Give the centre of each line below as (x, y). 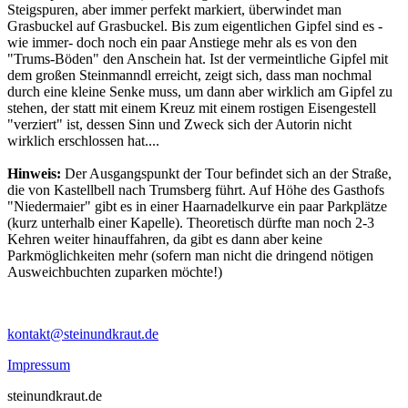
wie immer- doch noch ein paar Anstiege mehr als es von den (182, 42)
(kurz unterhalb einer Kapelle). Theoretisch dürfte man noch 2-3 (191, 222)
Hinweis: (34, 173)
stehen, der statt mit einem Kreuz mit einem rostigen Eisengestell (192, 107)
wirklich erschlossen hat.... (83, 140)
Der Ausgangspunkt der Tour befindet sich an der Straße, (226, 173)
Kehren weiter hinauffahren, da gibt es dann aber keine (165, 239)
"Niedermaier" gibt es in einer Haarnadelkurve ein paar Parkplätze (197, 206)
